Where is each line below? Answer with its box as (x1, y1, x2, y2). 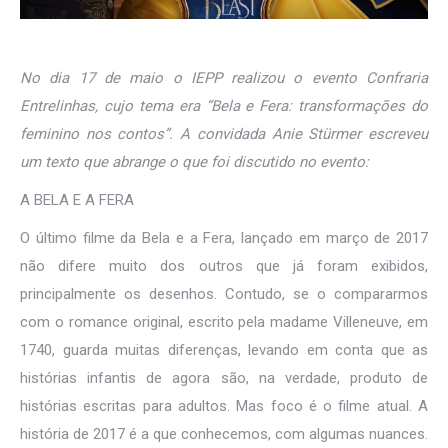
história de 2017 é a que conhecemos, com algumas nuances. (20, 425, 428, 443)
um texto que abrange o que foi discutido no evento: (20, 153, 369, 171)
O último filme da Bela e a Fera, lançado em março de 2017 (20, 229, 428, 247)
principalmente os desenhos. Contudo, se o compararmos (20, 285, 428, 303)
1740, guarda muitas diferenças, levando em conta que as (20, 341, 428, 359)
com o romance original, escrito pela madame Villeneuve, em (20, 313, 428, 331)
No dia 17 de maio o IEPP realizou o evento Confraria (20, 69, 428, 87)
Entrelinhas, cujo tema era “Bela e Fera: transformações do (20, 97, 428, 115)
